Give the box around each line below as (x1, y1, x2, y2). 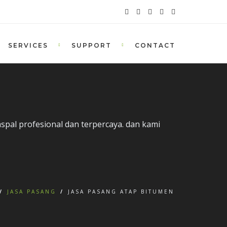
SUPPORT (71, 42, 111, 49)
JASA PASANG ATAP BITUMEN (68, 188, 174, 195)
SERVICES (8, 42, 48, 49)
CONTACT (135, 42, 175, 49)
